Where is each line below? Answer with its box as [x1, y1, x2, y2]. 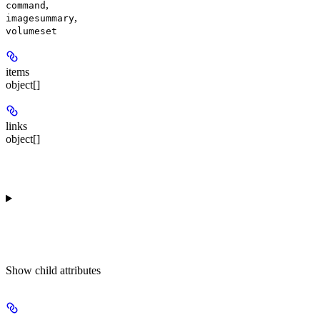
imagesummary [6, 13, 74, 24]
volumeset [6, 26, 57, 37]
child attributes [35, 264, 101, 277]
